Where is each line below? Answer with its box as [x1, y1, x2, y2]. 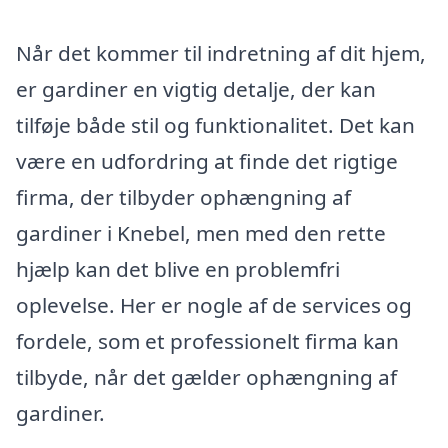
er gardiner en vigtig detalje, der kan [16, 74, 376, 103]
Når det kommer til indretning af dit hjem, [16, 38, 426, 67]
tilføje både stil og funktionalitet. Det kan [16, 110, 415, 139]
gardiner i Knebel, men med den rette [16, 218, 386, 247]
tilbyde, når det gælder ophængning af [16, 362, 397, 391]
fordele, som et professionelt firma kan [16, 326, 399, 355]
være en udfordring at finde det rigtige [16, 146, 398, 175]
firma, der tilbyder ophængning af [16, 182, 351, 211]
